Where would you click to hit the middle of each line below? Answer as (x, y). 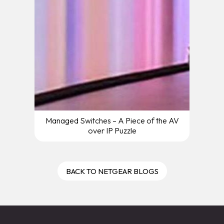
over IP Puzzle (112, 130)
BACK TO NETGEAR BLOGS (112, 171)
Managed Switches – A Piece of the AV (112, 120)
